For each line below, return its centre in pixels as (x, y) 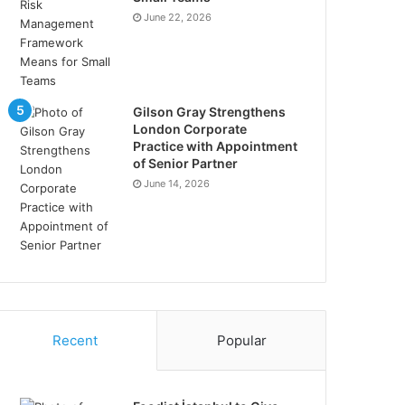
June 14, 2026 (177, 184)
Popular (241, 341)
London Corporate (190, 129)
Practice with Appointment (216, 146)
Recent (75, 341)
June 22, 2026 (178, 18)
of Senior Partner (186, 164)
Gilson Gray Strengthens (210, 112)
